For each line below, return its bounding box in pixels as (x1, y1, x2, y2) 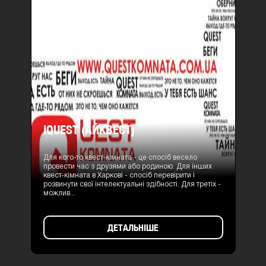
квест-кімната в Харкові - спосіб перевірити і (43, 172, 195, 179)
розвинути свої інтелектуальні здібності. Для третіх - (43, 181, 221, 188)
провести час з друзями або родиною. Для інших (43, 163, 212, 170)
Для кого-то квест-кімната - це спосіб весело (43, 154, 197, 161)
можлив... (43, 190, 75, 197)
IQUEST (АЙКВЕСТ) (43, 122, 135, 137)
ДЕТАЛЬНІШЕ (107, 222, 159, 233)
